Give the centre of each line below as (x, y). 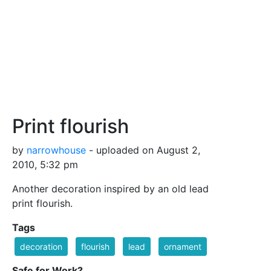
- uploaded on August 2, (143, 150)
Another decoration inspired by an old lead (110, 189)
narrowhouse (56, 150)
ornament (183, 247)
